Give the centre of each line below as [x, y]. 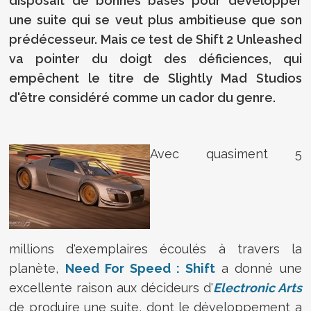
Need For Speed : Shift [140, 268]
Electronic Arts [257, 287]
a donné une [259, 268]
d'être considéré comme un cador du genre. [143, 97]
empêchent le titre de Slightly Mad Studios [155, 78]
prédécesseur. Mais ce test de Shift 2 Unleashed [155, 39]
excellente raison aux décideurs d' [111, 287]
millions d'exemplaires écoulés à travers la [155, 249]
